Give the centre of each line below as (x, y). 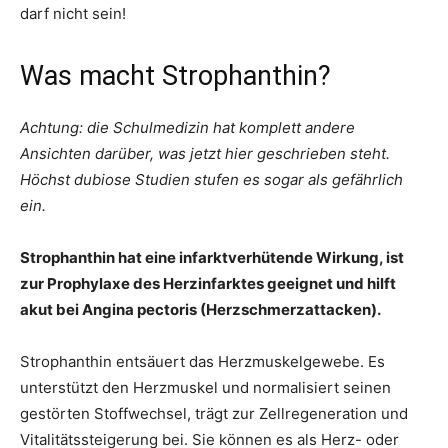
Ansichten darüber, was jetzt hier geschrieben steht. (205, 153)
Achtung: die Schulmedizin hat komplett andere (187, 127)
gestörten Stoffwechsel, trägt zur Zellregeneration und (214, 413)
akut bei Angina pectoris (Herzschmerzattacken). (200, 309)
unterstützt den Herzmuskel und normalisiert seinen (205, 387)
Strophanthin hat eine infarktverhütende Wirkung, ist (212, 257)
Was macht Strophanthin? (175, 76)
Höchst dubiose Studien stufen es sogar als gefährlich (211, 179)
